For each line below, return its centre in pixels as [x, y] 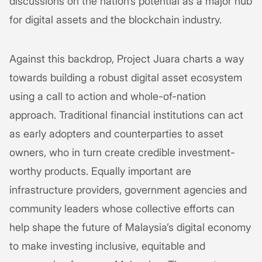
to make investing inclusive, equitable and [107, 246]
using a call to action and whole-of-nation [108, 96]
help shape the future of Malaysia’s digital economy [130, 227]
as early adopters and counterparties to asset [116, 133]
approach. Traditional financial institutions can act [126, 115]
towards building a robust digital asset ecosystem [126, 77]
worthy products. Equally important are [100, 171]
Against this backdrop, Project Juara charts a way [127, 58]
